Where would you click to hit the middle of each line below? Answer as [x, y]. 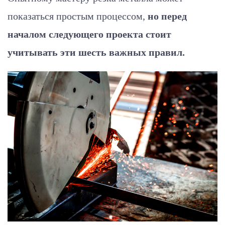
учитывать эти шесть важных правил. [96, 52]
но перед [167, 16]
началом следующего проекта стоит [89, 34]
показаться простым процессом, [78, 16]
